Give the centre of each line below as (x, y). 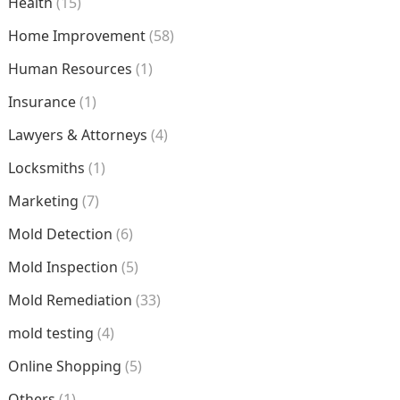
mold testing (50, 333)
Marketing (43, 201)
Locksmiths (46, 168)
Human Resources (70, 69)
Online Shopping (64, 366)
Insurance (42, 102)
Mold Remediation (70, 300)
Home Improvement (76, 36)
